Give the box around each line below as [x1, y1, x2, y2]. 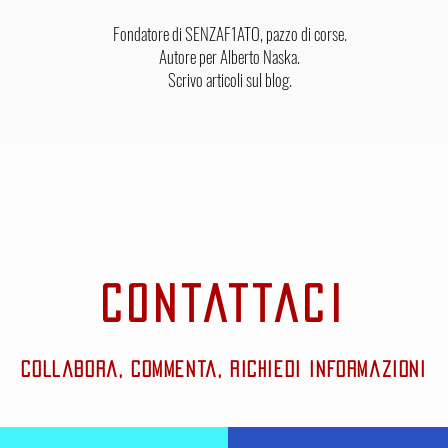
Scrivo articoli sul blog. [167, 67, 292, 92]
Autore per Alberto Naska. [159, 44, 300, 69]
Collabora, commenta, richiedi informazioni [21, 361, 427, 377]
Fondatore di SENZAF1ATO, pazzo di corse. [112, 21, 347, 46]
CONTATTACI [100, 285, 348, 322]
